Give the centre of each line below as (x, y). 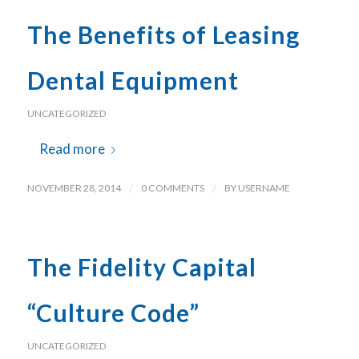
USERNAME (264, 188)
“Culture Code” (113, 312)
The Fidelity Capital (141, 266)
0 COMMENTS (172, 188)
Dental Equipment (133, 81)
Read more (72, 149)
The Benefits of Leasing (163, 35)
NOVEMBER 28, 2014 (74, 188)
